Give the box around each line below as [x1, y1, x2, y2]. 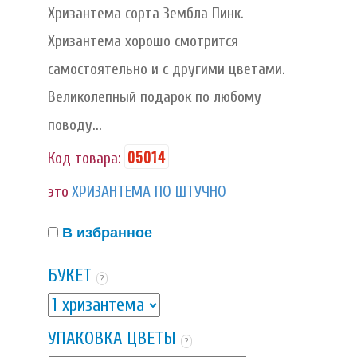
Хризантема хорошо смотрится [48, 32, 238, 50]
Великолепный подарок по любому [48, 88, 261, 106]
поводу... [48, 116, 102, 134]
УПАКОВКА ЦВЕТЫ [48, 328, 176, 349]
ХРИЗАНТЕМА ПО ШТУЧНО [72, 182, 226, 201]
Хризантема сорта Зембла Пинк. [48, 4, 244, 22]
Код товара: [48, 149, 121, 167]
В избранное [62, 222, 152, 242]
